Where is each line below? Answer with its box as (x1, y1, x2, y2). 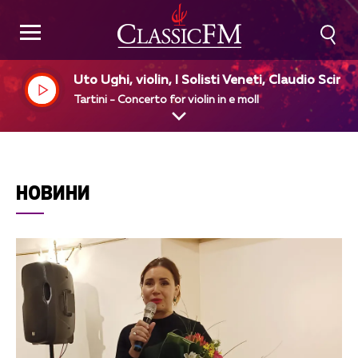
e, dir (74, 89, 105, 101)
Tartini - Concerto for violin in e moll (74, 93, 260, 105)
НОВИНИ (16, 180, 90, 205)
